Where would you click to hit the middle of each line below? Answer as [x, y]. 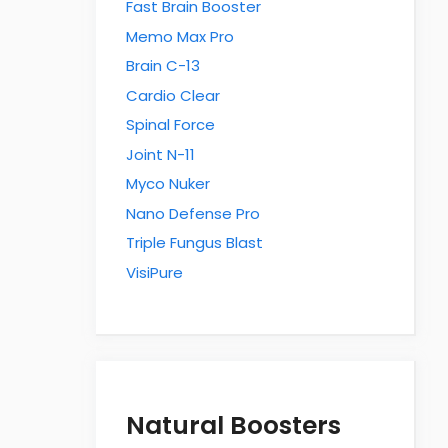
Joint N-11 [160, 154]
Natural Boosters [233, 425]
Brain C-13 [163, 66]
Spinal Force [170, 125]
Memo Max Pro [180, 36]
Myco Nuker [168, 184]
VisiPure [154, 272]
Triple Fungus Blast [194, 243]
